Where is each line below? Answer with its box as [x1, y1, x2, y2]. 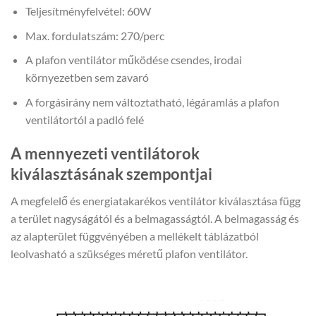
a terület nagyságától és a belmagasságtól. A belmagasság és [11, 211, 299, 225]
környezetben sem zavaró [25, 71, 149, 85]
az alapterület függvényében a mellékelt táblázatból [11, 229, 259, 243]
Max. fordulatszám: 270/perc [25, 28, 164, 42]
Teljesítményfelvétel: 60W [25, 4, 151, 18]
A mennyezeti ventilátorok [11, 143, 200, 163]
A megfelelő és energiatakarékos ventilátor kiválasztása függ [11, 193, 300, 207]
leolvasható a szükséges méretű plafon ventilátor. [11, 246, 248, 260]
